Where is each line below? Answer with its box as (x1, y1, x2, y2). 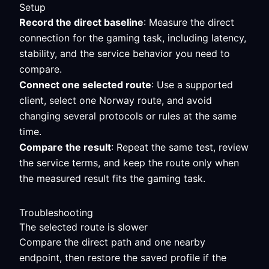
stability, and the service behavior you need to (19, 47, 230, 59)
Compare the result (19, 141, 111, 153)
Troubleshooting (19, 207, 93, 219)
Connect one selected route (19, 79, 151, 91)
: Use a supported (151, 79, 233, 91)
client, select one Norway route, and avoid (19, 94, 212, 106)
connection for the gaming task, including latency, (19, 32, 246, 44)
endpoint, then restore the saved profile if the (19, 252, 226, 264)
